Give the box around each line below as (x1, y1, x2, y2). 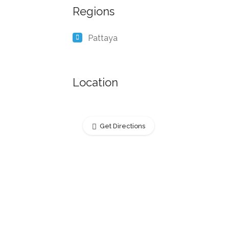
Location (73, 76, 118, 89)
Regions (73, 5, 114, 18)
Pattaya (88, 33, 118, 43)
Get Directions (100, 122, 145, 130)
